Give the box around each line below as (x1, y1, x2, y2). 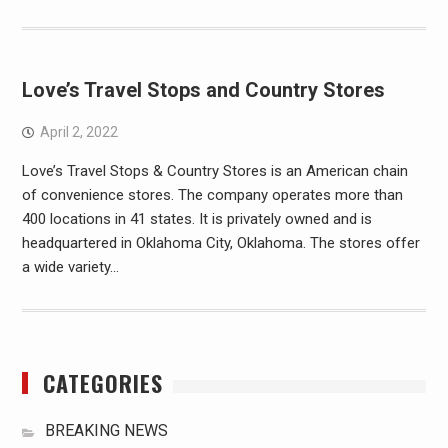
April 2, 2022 (39, 124, 118, 140)
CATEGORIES (42, 367, 163, 399)
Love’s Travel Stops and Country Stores (21, 78, 385, 102)
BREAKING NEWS (44, 421, 168, 440)
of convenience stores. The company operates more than (21, 186, 403, 204)
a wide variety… (21, 258, 119, 276)
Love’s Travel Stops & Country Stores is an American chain (21, 162, 408, 180)
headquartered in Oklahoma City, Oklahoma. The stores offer (21, 234, 420, 252)
